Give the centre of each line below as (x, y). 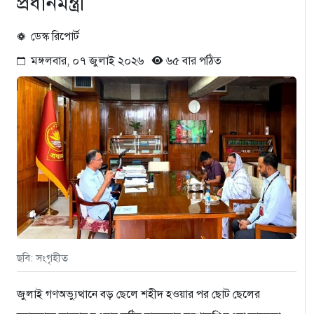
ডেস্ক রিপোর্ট (55, 36)
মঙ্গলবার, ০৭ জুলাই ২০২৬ (91, 61)
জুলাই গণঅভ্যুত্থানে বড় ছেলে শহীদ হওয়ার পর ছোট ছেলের (138, 294)
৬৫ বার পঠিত (192, 61)
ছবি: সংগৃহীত (42, 258)
